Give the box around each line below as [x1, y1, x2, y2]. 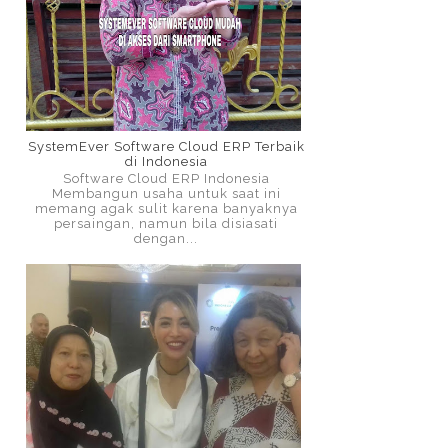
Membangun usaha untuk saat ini [51, 186, 281, 202]
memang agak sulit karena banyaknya [34, 201, 298, 217]
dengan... [134, 231, 198, 247]
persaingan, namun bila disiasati [54, 216, 278, 232]
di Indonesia [124, 153, 208, 169]
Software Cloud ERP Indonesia [62, 171, 270, 187]
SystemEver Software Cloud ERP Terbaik [27, 138, 305, 154]
